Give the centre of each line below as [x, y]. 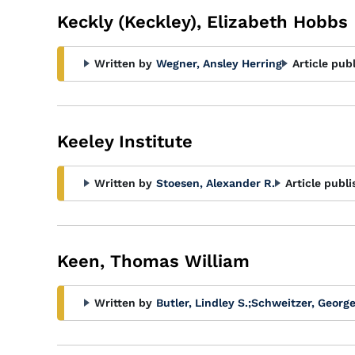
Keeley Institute [125, 141]
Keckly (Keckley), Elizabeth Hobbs [202, 22]
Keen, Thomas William [153, 261]
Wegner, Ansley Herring [219, 63]
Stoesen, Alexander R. [216, 183]
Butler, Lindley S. [202, 303]
